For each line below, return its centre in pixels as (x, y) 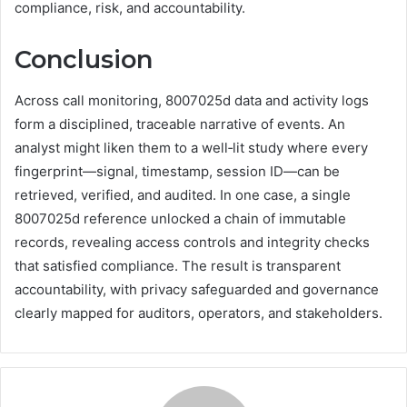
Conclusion (84, 60)
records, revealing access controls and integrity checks (192, 242)
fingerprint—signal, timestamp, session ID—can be (177, 171)
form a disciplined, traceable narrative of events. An (180, 124)
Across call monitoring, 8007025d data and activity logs (192, 100)
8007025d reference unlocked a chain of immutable (180, 218)
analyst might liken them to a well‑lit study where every (191, 147)
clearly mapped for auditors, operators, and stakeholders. (199, 313)
